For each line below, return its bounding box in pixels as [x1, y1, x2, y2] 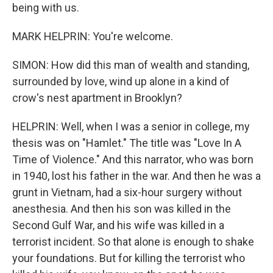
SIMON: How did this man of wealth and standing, [12, 58, 249, 71]
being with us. [12, 1, 79, 14]
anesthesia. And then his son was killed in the [12, 202, 231, 215]
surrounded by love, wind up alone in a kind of [12, 75, 230, 88]
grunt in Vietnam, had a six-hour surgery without [12, 186, 242, 199]
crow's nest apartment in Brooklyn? [12, 91, 182, 104]
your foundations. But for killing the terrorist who [12, 252, 245, 264]
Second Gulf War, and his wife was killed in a [12, 219, 224, 232]
